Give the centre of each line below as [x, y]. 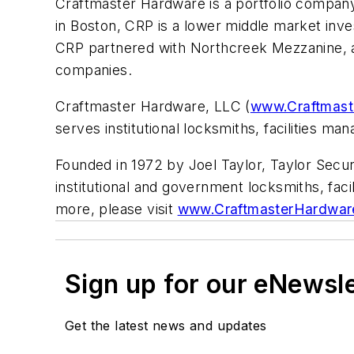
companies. [94, 70]
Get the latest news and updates [166, 325]
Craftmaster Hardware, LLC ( [153, 106]
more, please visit [117, 209]
